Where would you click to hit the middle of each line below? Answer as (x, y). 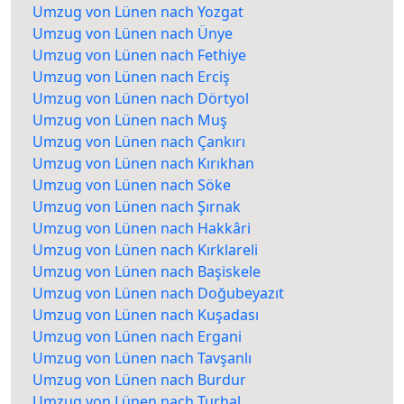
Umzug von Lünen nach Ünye (133, 34)
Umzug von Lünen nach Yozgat (138, 12)
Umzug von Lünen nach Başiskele (147, 272)
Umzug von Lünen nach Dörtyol (141, 99)
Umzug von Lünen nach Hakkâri (142, 229)
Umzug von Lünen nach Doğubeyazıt (158, 294)
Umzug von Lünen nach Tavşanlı (142, 358)
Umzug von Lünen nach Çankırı (139, 142)
